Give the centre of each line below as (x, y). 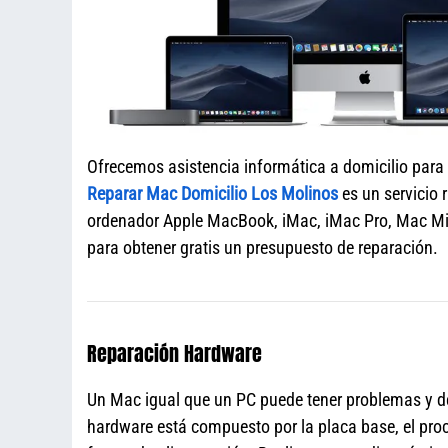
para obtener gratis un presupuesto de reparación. (262, 247)
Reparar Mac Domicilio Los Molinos (212, 193)
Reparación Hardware (174, 353)
